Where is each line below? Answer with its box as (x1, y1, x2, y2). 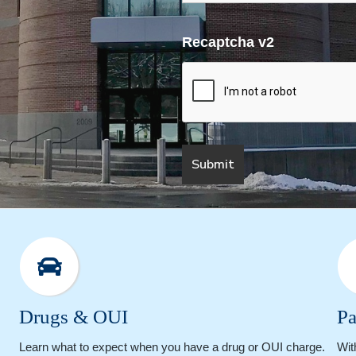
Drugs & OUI (19, 306, 128, 328)
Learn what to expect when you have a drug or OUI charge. (19, 340, 325, 354)
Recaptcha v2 (182, 34, 274, 51)
